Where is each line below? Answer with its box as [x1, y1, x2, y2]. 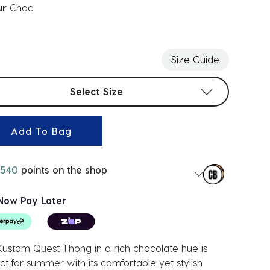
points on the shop [18, 164, 107, 175]
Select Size [70, 86, 123, 97]
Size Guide [171, 54, 219, 65]
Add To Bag [11, 125, 72, 137]
